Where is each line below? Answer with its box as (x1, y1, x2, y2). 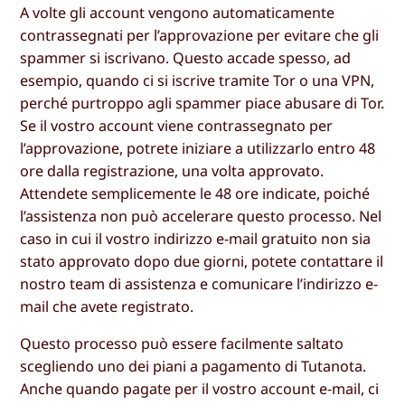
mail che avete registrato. (20, 296, 194, 316)
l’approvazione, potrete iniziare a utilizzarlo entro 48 (20, 137, 376, 158)
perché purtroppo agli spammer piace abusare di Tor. (20, 92, 385, 113)
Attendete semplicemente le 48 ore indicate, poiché (20, 183, 371, 203)
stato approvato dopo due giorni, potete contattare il (20, 250, 384, 271)
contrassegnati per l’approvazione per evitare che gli (20, 24, 380, 45)
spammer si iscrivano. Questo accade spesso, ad (20, 47, 352, 68)
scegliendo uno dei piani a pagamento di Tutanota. (20, 355, 367, 376)
